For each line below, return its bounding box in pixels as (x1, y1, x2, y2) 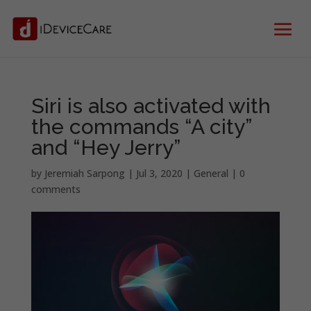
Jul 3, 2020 (135, 167, 183, 180)
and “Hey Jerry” (31, 135, 180, 160)
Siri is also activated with (31, 94, 271, 118)
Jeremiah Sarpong (44, 167, 125, 180)
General (193, 167, 228, 180)
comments (31, 183, 81, 196)
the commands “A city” (31, 115, 251, 139)
